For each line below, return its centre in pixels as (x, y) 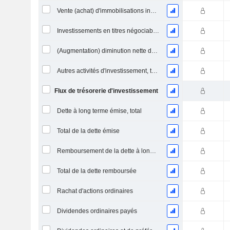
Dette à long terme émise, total (99, 111)
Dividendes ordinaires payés (97, 211)
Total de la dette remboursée (97, 171)
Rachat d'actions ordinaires (95, 191)
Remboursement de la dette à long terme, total (153, 151)
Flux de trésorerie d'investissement (106, 91)
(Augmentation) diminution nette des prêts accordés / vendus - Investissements (154, 51)
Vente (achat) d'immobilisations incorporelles (153, 11)
